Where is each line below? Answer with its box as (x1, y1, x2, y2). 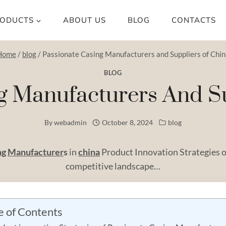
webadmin (53, 118, 87, 127)
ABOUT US (63, 15, 106, 25)
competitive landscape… (66, 160, 160, 172)
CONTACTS (172, 15, 216, 25)
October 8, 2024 (102, 118, 153, 127)
